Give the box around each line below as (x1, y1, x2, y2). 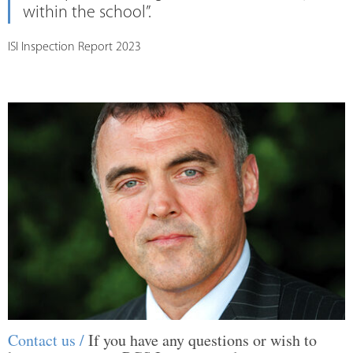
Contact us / (8, 329, 88, 351)
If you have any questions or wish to (88, 329, 317, 351)
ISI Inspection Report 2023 (8, 41, 141, 54)
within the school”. (23, 4, 151, 23)
